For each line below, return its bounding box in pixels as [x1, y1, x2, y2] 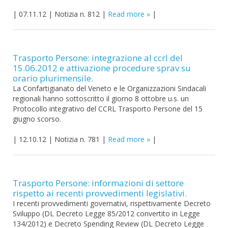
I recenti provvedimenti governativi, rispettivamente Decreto [13, 198, 211, 208]
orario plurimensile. [13, 72, 93, 84]
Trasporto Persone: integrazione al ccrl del [13, 52, 183, 64]
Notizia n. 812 [54, 9, 100, 19]
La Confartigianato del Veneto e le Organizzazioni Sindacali [13, 83, 206, 93]
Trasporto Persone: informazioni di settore [13, 177, 184, 189]
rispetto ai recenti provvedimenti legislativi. [13, 187, 187, 199]
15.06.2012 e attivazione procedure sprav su [13, 62, 191, 74]
